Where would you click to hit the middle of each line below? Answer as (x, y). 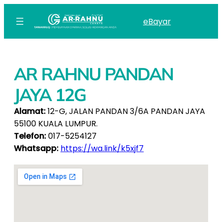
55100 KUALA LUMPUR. (56, 124)
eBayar (157, 21)
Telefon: (30, 136)
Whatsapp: (36, 149)
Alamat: (30, 111)
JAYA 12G (50, 95)
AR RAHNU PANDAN (93, 74)
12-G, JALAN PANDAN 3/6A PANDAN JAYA (125, 111)
